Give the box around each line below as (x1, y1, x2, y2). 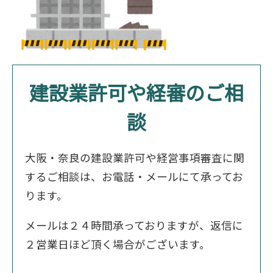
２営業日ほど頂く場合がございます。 (25, 236, 210, 252)
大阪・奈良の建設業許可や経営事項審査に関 (25, 150, 244, 166)
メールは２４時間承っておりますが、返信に (25, 217, 243, 233)
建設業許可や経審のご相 (29, 78, 244, 107)
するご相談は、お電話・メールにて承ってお (25, 169, 243, 185)
